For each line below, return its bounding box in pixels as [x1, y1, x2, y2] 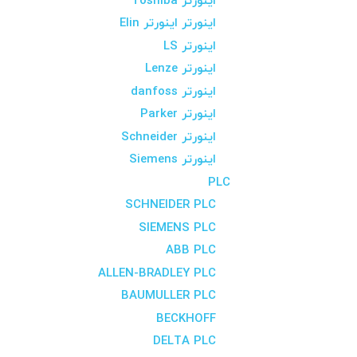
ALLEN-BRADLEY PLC [98, 265, 216, 282]
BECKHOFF [156, 310, 216, 328]
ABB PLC [166, 242, 216, 260]
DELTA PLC [153, 333, 216, 351]
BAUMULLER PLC [121, 288, 216, 305]
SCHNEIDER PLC [125, 197, 216, 214]
